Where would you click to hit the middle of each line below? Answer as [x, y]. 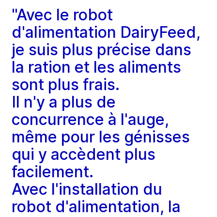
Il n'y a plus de [64, 102]
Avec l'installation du [87, 189]
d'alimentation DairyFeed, [106, 32]
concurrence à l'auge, [90, 120]
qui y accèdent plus [84, 155]
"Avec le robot [62, 15]
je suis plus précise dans [101, 50]
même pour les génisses [101, 137]
